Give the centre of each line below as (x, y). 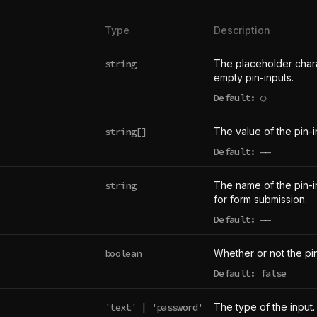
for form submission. (260, 199)
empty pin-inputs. (254, 77)
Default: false (250, 273)
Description (242, 30)
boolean (123, 253)
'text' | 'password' (154, 307)
